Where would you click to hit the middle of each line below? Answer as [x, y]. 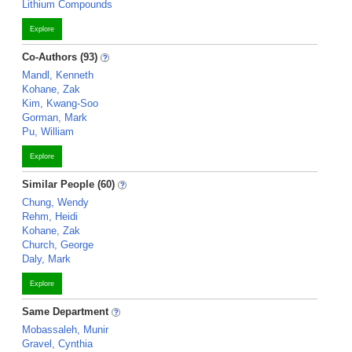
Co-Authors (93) [60, 57]
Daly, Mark [46, 259]
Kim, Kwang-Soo [60, 103]
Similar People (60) [68, 184]
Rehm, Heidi [50, 216]
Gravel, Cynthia [57, 344]
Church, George [58, 245]
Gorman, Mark [55, 117]
